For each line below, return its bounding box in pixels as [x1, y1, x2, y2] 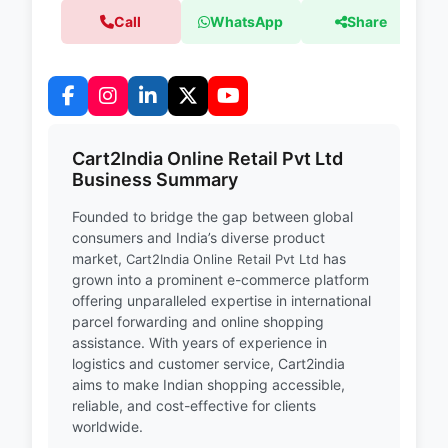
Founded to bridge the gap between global [72, 208, 353, 225]
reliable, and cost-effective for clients [72, 397, 316, 414]
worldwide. [72, 418, 143, 435]
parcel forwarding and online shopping [72, 313, 324, 330]
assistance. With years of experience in [72, 334, 327, 351]
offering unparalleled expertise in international [72, 292, 371, 309]
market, [72, 250, 126, 267]
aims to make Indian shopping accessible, [72, 376, 345, 393]
